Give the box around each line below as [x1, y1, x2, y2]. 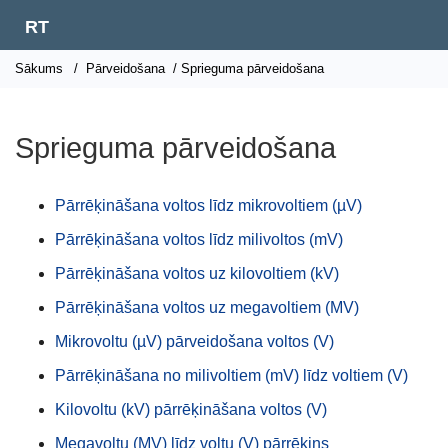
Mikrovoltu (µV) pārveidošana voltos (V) [55, 333, 334, 350]
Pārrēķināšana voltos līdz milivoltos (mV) [55, 231, 343, 248]
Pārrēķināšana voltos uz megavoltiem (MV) [55, 299, 359, 316]
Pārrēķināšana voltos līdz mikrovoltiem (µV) [55, 197, 362, 214]
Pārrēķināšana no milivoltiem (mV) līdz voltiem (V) [55, 367, 408, 384]
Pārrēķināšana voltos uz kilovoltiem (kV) [55, 265, 339, 282]
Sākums [15, 61, 63, 76]
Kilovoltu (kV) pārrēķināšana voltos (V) [55, 401, 327, 418]
